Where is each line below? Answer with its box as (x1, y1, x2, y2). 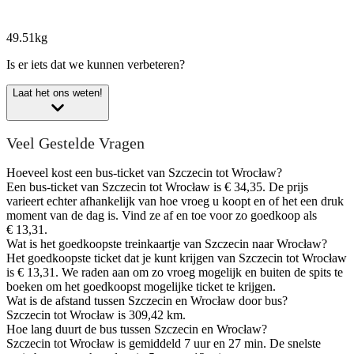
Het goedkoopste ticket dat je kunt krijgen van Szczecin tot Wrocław (6, 250, 347, 265)
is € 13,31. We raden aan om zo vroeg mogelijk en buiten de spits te (6, 265, 343, 279)
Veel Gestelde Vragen (6, 134, 145, 153)
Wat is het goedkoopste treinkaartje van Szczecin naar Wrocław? (6, 236, 327, 250)
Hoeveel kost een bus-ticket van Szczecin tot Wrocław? (6, 165, 282, 179)
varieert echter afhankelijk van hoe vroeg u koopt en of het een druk (6, 194, 344, 208)
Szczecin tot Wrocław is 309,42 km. (6, 307, 186, 322)
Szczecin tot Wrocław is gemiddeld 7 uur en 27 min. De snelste (6, 336, 321, 350)
